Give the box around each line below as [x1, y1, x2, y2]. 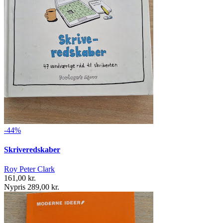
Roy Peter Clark [4, 165, 55, 174]
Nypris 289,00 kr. [4, 183, 59, 192]
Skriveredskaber [4, 145, 60, 154]
